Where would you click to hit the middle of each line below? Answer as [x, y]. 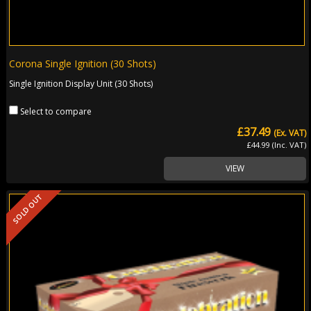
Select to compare [56, 111]
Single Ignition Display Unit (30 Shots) [81, 83]
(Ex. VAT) [290, 133]
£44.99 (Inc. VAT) [277, 144]
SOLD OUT [27, 209]
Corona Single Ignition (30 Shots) [83, 63]
